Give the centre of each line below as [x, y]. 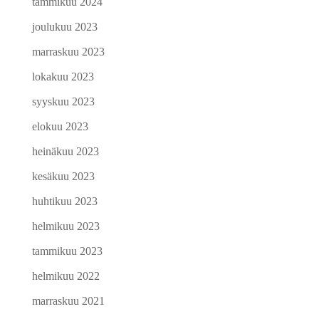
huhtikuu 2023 [64, 201]
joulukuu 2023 [64, 27]
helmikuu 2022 [66, 276]
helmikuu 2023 [66, 226]
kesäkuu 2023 [63, 176]
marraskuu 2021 [68, 301]
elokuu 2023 [60, 126]
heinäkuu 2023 [65, 151]
